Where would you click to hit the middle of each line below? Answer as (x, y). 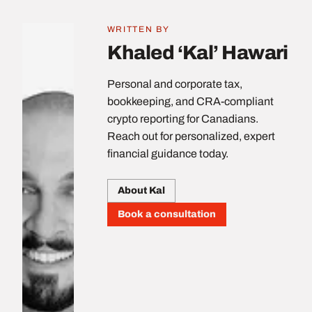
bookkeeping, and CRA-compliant (190, 101)
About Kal (141, 190)
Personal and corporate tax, (174, 84)
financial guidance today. (167, 153)
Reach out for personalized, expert (191, 136)
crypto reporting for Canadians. (182, 118)
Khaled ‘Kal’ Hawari (197, 52)
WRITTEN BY (138, 29)
